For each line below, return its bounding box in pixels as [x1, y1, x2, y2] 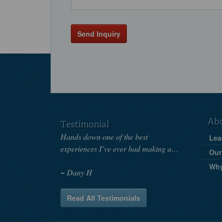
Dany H [67, 166, 92, 177]
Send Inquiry [77, 28, 120, 39]
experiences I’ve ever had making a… [60, 143, 178, 154]
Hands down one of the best [60, 131, 148, 142]
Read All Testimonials [67, 192, 140, 203]
